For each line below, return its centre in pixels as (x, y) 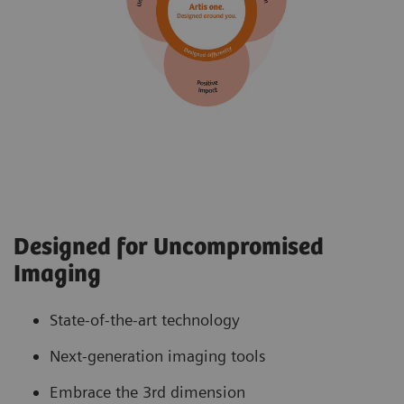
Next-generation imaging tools (158, 356)
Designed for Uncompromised (169, 248)
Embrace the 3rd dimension (147, 392)
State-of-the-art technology (145, 320)
